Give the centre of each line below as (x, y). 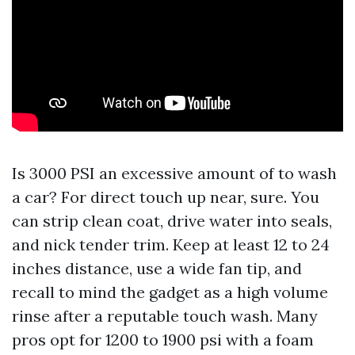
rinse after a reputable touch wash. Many (165, 316)
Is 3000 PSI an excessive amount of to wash (174, 173)
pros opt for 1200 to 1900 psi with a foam (163, 340)
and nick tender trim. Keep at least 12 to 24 (171, 244)
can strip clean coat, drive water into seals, (172, 221)
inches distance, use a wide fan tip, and (157, 268)
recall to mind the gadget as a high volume (170, 292)
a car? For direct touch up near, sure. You (166, 197)
